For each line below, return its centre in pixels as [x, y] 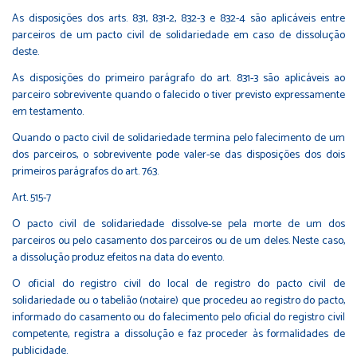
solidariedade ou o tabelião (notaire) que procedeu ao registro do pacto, [178, 300]
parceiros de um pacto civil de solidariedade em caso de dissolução [178, 35]
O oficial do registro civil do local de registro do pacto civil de [178, 284]
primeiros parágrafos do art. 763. [85, 171]
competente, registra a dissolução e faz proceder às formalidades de [178, 334]
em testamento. [48, 112]
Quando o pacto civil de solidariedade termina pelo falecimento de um [178, 138]
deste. [25, 52]
